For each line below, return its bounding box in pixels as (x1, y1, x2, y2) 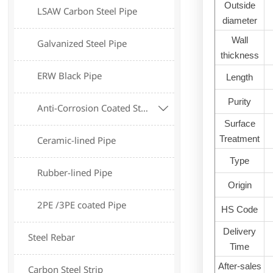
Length (226, 71, 253, 82)
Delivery (223, 225, 257, 236)
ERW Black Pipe (37, 69, 102, 82)
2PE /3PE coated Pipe (37, 199, 127, 211)
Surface (224, 118, 255, 129)
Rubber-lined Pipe (37, 166, 113, 179)
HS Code (221, 204, 258, 214)
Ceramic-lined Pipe (37, 134, 116, 147)
